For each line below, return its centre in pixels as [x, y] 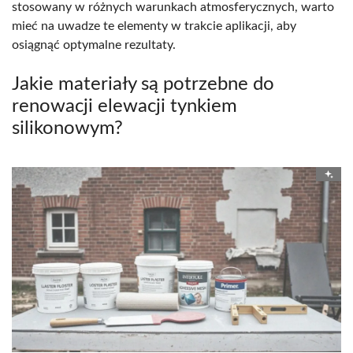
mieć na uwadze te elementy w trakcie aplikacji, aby [154, 26]
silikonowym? [67, 129]
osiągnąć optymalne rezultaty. [94, 45]
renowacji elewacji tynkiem [124, 107]
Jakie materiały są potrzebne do [143, 85]
